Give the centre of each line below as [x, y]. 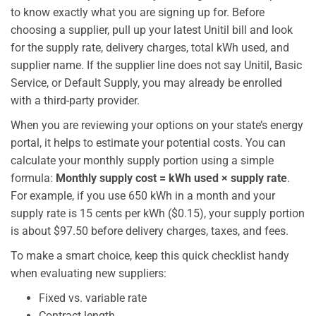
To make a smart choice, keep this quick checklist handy [150, 255]
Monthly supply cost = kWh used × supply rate [171, 178]
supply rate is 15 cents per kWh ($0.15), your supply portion [158, 213]
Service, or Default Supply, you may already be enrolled [146, 83]
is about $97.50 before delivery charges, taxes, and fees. [150, 231]
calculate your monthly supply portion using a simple [142, 160]
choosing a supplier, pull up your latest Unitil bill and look [152, 30]
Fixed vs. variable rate [93, 298]
